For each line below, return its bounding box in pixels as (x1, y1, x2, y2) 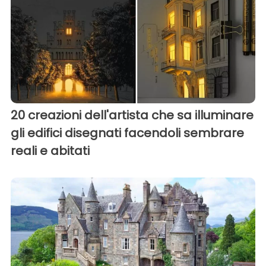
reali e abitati (11, 142, 90, 159)
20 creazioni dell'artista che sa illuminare (11, 106, 254, 123)
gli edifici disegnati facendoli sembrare (11, 124, 244, 141)
